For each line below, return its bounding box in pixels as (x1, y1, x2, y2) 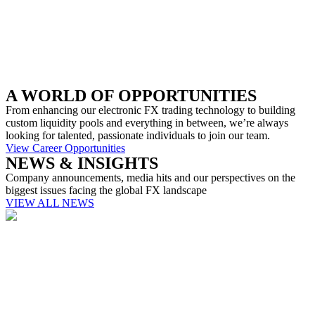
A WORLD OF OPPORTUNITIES (6, 86, 257, 105)
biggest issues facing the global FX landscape (6, 184, 207, 196)
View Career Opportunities (6, 142, 125, 154)
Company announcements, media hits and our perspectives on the (6, 172, 295, 184)
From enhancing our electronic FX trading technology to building (6, 104, 295, 116)
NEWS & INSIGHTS (6, 154, 158, 172)
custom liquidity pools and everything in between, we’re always (6, 117, 288, 129)
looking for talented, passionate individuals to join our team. (6, 129, 270, 141)
